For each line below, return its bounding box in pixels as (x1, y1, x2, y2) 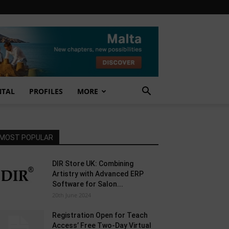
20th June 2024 (52, 191, 91, 199)
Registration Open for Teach (52, 211, 148, 219)
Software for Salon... (52, 180, 123, 188)
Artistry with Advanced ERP (52, 170, 144, 178)
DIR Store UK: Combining (52, 159, 133, 168)
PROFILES (29, 86, 63, 96)
